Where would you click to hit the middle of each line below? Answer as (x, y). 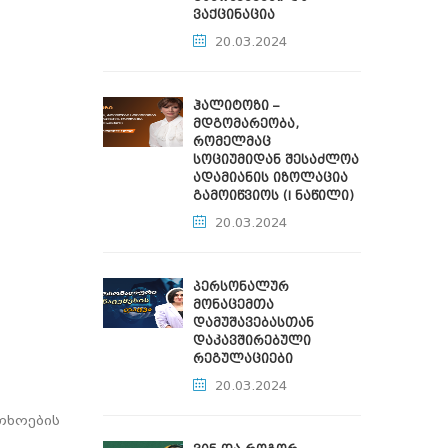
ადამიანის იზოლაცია (270, 178)
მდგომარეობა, (246, 124)
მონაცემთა (233, 305)
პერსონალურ (241, 287)
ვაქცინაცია (234, 15)
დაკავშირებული (252, 341)
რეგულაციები (243, 359)
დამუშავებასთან (253, 323)
